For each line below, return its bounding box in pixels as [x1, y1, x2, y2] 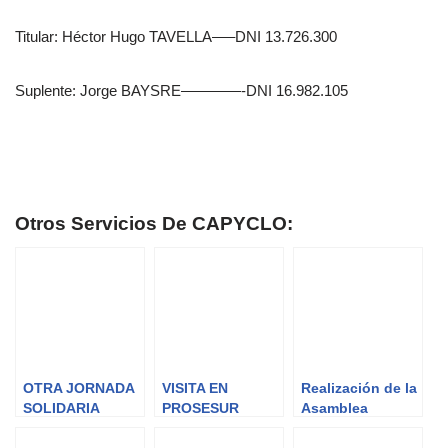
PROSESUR [162, 400, 239, 416]
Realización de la [301, 380, 417, 396]
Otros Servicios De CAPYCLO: [15, 213, 293, 234]
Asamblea [301, 400, 368, 416]
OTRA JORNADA [23, 380, 134, 396]
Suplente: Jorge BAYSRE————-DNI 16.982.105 [15, 82, 348, 99]
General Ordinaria [301, 420, 421, 436]
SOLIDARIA [23, 400, 100, 416]
